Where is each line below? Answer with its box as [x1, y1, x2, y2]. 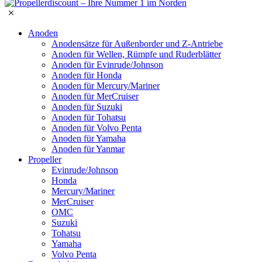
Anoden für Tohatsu [51, 112, 126, 122]
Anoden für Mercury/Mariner [51, 81, 160, 91]
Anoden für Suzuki [51, 102, 122, 112]
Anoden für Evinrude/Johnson [51, 60, 163, 70]
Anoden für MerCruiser [51, 91, 139, 101]
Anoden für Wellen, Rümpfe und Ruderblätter [51, 49, 221, 59]
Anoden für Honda [51, 70, 122, 80]
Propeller [28, 154, 61, 164]
